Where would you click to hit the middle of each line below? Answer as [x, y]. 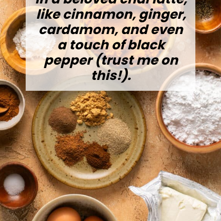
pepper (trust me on [111, 60]
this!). [111, 75]
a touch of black [111, 45]
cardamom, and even [111, 29]
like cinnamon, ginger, [111, 14]
